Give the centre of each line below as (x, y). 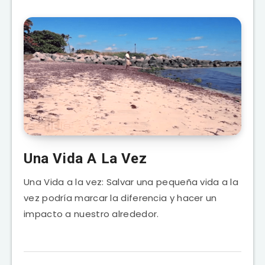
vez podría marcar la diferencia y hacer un (120, 198)
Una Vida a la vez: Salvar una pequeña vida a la (131, 182)
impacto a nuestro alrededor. (91, 214)
